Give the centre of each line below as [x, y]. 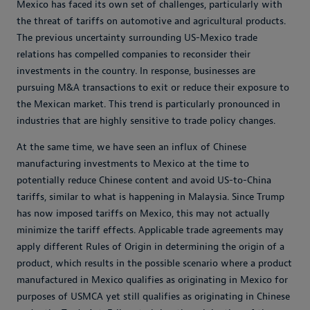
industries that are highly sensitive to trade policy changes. [146, 121]
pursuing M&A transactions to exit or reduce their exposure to [153, 88]
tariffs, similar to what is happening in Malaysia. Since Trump [151, 197]
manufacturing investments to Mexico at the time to [133, 164]
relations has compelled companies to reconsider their [134, 55]
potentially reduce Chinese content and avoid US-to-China [144, 181]
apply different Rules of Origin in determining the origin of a [151, 247]
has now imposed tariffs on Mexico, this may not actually [143, 214]
